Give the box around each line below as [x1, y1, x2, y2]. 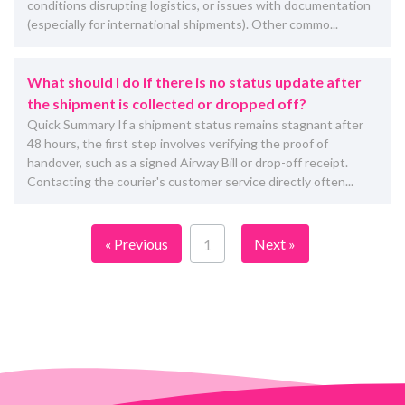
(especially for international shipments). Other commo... [27, 15, 338, 32]
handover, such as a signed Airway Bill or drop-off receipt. [27, 154, 348, 170]
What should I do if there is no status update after [27, 72, 362, 90]
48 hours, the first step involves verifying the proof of [27, 135, 328, 151]
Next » [253, 234, 296, 252]
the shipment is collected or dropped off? [27, 94, 306, 112]
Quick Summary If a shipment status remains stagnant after [27, 116, 363, 132]
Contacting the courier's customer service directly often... [27, 173, 353, 189]
